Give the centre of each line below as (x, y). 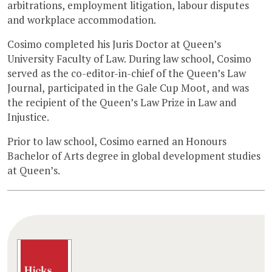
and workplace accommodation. (82, 19)
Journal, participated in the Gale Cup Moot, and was (128, 87)
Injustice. (28, 117)
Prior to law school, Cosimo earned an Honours (117, 141)
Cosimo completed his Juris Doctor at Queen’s (114, 44)
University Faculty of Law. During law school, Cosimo (129, 58)
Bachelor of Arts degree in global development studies (134, 155)
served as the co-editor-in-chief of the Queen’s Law (127, 73)
